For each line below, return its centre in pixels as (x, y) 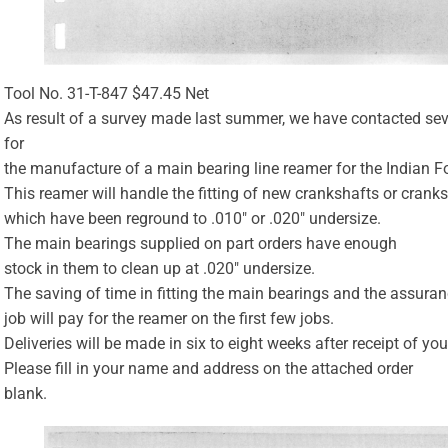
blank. (26, 393)
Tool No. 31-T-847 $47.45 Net (107, 93)
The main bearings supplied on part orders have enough (201, 243)
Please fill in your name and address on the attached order (209, 368)
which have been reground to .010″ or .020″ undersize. (193, 218)
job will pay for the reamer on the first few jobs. (169, 318)
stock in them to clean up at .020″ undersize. (160, 268)
